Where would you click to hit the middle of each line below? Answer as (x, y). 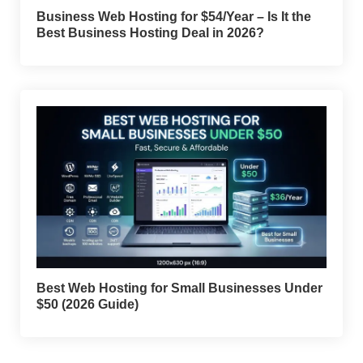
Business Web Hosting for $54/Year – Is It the (174, 17)
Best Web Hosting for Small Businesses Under (179, 288)
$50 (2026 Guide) (88, 305)
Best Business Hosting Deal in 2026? (150, 33)
